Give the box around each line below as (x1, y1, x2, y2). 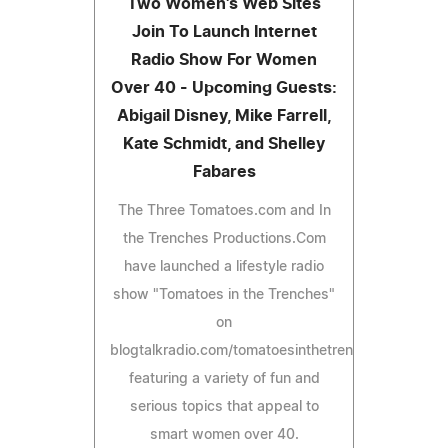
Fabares (192, 163, 256, 180)
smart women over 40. (149, 427, 299, 442)
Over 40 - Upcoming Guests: (111, 79, 337, 96)
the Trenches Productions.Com (122, 231, 326, 246)
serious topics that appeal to (129, 399, 319, 414)
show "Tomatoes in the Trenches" (113, 287, 335, 302)
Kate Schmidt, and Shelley (123, 135, 325, 152)
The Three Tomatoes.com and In (117, 203, 331, 218)
